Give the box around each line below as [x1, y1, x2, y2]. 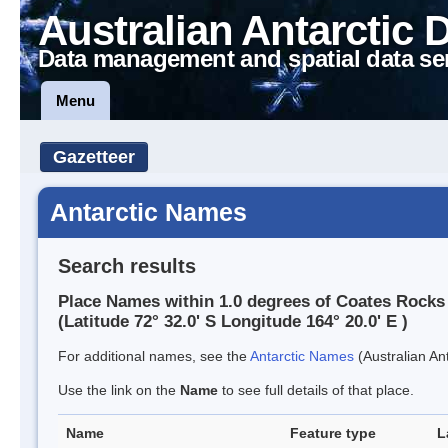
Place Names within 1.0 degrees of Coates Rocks [58, 292, 445, 312]
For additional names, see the [58, 348, 250, 365]
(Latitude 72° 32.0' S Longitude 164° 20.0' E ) [58, 312, 408, 332]
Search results [58, 254, 196, 277]
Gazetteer [53, 147, 135, 167]
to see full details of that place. [218, 382, 414, 399]
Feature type [290, 425, 376, 442]
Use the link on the [58, 382, 180, 399]
